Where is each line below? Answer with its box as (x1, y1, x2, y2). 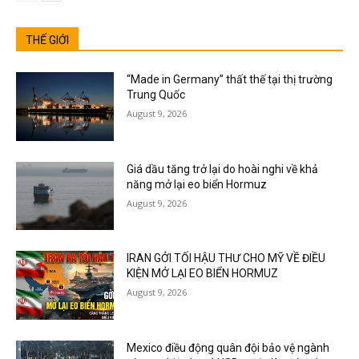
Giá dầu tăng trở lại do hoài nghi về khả (127, 162, 319, 175)
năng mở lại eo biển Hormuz (127, 177, 268, 191)
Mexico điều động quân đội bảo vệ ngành (127, 341, 330, 354)
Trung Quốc (127, 87, 186, 101)
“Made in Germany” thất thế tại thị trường (127, 72, 333, 86)
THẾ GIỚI (26, 33, 69, 46)
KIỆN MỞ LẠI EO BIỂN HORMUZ (127, 267, 279, 280)
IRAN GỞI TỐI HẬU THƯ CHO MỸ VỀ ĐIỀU (127, 252, 326, 265)
